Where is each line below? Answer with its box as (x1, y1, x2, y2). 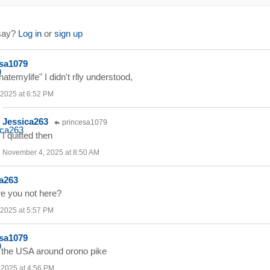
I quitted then (2, 130, 52, 141)
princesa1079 (60, 118, 107, 127)
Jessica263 (2, 116, 48, 127)
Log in (18, 28, 42, 39)
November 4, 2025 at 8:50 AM (2, 148, 99, 157)
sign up (54, 28, 83, 39)
